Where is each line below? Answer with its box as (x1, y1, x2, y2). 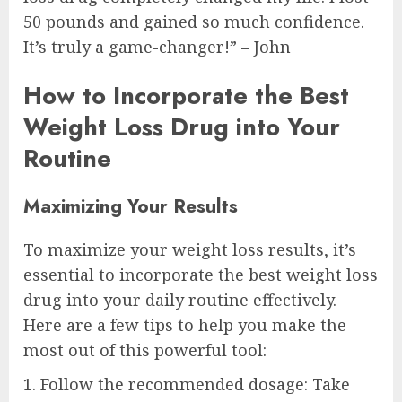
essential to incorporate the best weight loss (23, 264, 378, 286)
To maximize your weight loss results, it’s (23, 239, 356, 261)
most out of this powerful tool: (23, 339, 267, 362)
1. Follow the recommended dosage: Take (23, 373, 350, 396)
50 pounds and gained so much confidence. (23, 11, 364, 33)
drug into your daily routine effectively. (23, 289, 336, 311)
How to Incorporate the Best (23, 77, 349, 113)
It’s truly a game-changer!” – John (23, 36, 291, 58)
